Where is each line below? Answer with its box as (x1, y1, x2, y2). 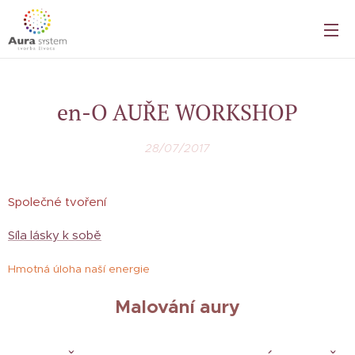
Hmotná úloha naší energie (8, 262, 150, 276)
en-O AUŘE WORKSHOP (57, 97, 298, 127)
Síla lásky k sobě (8, 227, 101, 242)
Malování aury (115, 296, 240, 319)
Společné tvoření (8, 194, 109, 209)
